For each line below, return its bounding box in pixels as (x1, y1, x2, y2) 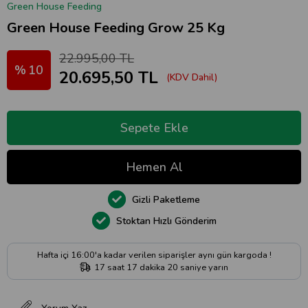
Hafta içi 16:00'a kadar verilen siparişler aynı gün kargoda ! (36, 249, 272, 261)
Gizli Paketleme (129, 193, 200, 206)
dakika (137, 261, 167, 274)
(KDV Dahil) (166, 71, 217, 84)
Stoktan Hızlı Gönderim (113, 214, 217, 228)
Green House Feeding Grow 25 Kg (7, 19, 225, 37)
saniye (178, 261, 208, 274)
